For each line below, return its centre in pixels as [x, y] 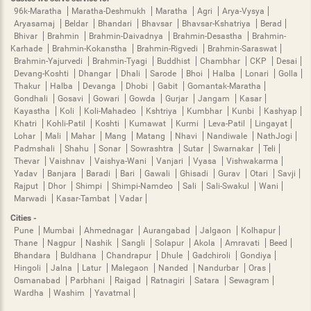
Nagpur [62, 243]
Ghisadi [195, 173]
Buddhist [175, 61]
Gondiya [256, 255]
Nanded [174, 268]
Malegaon [131, 268]
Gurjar [178, 98]
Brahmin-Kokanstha [91, 48]
